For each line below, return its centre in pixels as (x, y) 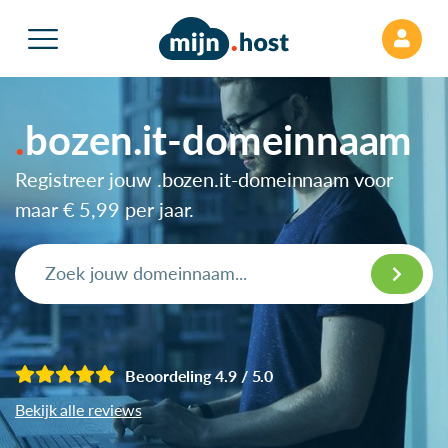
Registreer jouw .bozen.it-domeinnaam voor (204, 178)
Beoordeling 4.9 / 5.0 (199, 375)
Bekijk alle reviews (78, 409)
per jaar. (157, 208)
